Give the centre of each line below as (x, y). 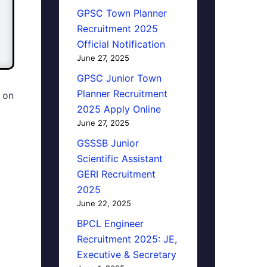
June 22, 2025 (104, 203)
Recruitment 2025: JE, (127, 239)
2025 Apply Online (119, 109)
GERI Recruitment (116, 174)
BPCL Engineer (110, 223)
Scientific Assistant (119, 159)
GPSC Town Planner (122, 13)
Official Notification (121, 44)
